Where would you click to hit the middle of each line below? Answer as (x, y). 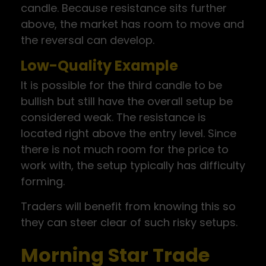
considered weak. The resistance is (113, 117)
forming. (43, 181)
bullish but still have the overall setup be (127, 101)
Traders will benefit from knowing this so (128, 206)
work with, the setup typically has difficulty (133, 165)
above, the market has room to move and (132, 24)
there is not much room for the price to (125, 149)
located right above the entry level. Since (129, 133)
